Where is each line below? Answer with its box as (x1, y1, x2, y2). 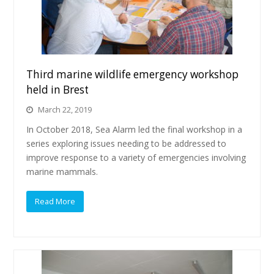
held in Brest (26, 83, 89, 97)
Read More (35, 195, 76, 207)
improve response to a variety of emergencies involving (26, 152, 246, 163)
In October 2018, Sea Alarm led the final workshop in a (26, 124, 243, 135)
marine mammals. (26, 166, 98, 177)
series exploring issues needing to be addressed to (26, 138, 227, 149)
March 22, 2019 (38, 104, 92, 115)
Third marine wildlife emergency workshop (26, 67, 239, 81)
